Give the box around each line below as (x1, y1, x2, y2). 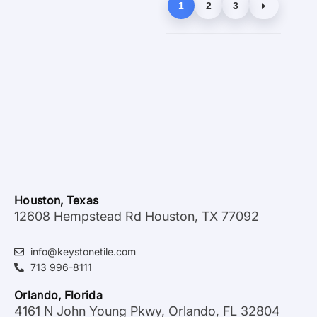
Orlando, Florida (14, 288, 103, 303)
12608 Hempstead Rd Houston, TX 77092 (14, 208, 259, 224)
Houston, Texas (14, 192, 99, 207)
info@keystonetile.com (30, 246, 136, 258)
